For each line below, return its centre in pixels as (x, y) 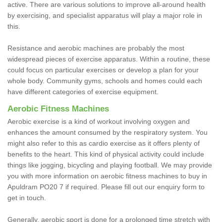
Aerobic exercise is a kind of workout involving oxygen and (99, 121)
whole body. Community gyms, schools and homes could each (105, 81)
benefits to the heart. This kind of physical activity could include (106, 154)
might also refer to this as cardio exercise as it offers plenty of (104, 143)
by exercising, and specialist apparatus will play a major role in (105, 15)
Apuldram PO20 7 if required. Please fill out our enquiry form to (106, 187)
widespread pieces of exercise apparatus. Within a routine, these (109, 59)
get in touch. (27, 197)
